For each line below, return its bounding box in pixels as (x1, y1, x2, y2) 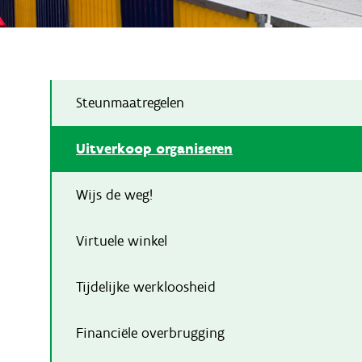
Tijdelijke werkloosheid (76, 277, 216, 296)
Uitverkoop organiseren (76, 139, 233, 158)
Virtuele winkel (76, 231, 167, 250)
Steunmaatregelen (76, 93, 184, 112)
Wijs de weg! (76, 185, 153, 204)
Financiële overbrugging (76, 323, 225, 342)
